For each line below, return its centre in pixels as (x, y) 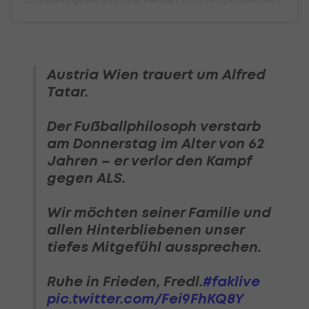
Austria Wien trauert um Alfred (156, 74)
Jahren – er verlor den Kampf (149, 161)
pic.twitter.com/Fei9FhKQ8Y (145, 299)
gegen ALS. (86, 178)
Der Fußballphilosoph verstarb (154, 126)
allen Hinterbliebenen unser (146, 230)
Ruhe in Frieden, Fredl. (125, 281)
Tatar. (68, 92)
